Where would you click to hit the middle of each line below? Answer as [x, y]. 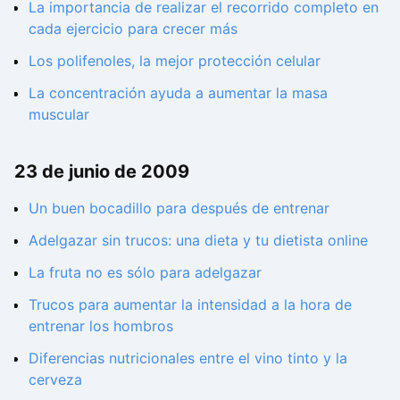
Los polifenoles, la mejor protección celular [175, 60]
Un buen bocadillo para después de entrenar [179, 208]
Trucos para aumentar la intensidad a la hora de [190, 305]
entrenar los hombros [101, 326]
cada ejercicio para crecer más [133, 28]
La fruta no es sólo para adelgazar [145, 273]
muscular [59, 114]
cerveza [55, 380]
